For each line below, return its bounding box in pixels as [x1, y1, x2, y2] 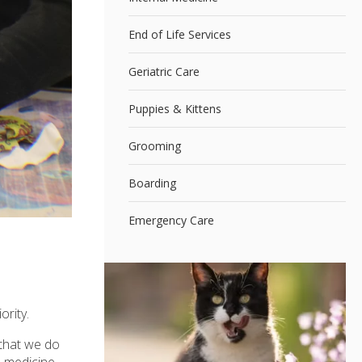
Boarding [128, 175, 176, 191]
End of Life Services [128, 26, 231, 42]
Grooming [128, 137, 181, 154]
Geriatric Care [128, 63, 200, 79]
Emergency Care [128, 212, 214, 228]
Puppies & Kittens [128, 100, 221, 116]
